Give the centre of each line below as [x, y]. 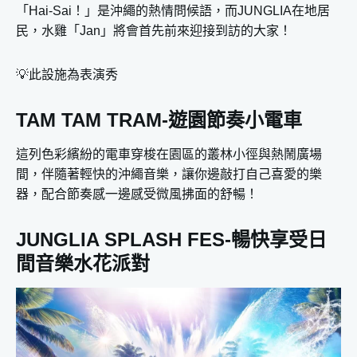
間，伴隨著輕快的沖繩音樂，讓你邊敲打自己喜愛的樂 [169, 174]
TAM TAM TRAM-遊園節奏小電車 [159, 120]
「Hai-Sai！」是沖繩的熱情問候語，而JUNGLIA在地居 [173, 11]
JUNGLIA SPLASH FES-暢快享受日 [171, 239]
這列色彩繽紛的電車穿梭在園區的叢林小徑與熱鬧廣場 [169, 154]
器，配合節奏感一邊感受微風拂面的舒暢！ [137, 194]
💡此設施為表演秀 [67, 75]
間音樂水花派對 [83, 263]
